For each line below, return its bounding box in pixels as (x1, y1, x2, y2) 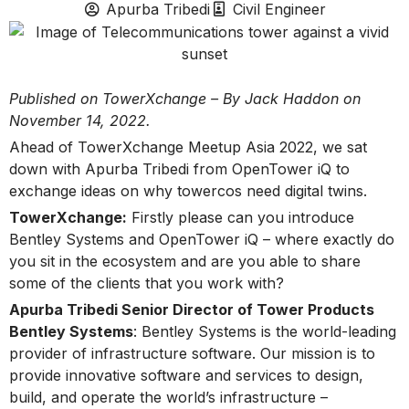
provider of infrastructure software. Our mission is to (9, 343, 375, 362)
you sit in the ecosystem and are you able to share (9, 251, 361, 270)
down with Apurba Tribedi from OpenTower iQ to (9, 159, 350, 178)
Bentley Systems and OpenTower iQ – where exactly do (9, 229, 394, 248)
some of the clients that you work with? (9, 273, 284, 292)
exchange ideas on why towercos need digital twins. (9, 181, 367, 200)
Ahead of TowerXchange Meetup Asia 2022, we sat (9, 137, 367, 156)
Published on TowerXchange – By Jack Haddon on (9, 89, 361, 108)
